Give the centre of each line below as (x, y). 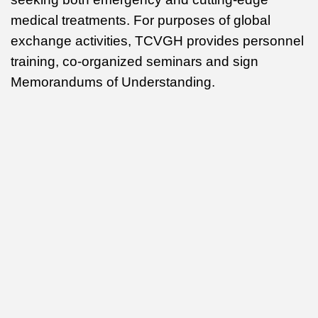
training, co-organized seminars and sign (135, 61)
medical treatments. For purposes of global (141, 20)
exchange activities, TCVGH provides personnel (157, 40)
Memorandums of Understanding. (113, 82)
